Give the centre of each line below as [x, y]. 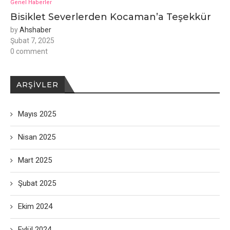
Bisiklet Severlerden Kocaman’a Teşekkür [111, 17]
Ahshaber [35, 30]
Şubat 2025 [37, 183]
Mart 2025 [35, 160]
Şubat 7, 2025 [32, 41]
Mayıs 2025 [37, 114]
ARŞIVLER [37, 85]
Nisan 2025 [37, 137]
